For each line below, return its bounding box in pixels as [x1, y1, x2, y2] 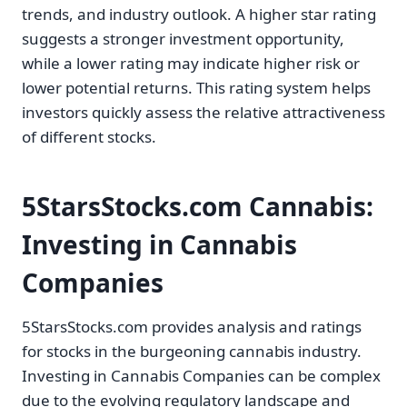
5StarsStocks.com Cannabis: [22, 189, 373, 224]
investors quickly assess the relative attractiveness [22, 102, 385, 124]
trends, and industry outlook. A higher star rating [22, 4, 376, 25]
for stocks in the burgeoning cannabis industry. [22, 341, 362, 362]
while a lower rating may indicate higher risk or [22, 53, 360, 74]
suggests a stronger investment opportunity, [22, 28, 344, 50]
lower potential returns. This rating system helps [22, 77, 371, 99]
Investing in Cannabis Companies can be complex [22, 365, 381, 387]
